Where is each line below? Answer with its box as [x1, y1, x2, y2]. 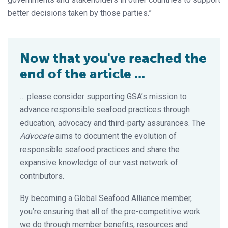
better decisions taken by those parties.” [8, 8, 152, 18]
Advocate [20, 131, 53, 141]
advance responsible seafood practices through [20, 104, 190, 115]
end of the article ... [20, 66, 145, 82]
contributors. [20, 170, 64, 181]
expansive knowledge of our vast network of [20, 157, 178, 167]
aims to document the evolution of [53, 131, 177, 141]
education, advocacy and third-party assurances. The [20, 118, 205, 128]
